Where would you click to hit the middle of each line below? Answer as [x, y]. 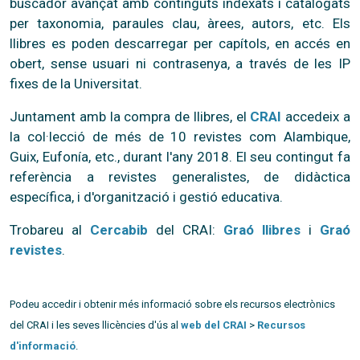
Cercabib [119, 229]
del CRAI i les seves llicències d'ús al [95, 325]
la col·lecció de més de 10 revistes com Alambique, [180, 136]
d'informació [43, 346]
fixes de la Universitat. [76, 83]
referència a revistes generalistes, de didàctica [180, 176]
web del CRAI [214, 325]
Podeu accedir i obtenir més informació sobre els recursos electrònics [172, 304]
